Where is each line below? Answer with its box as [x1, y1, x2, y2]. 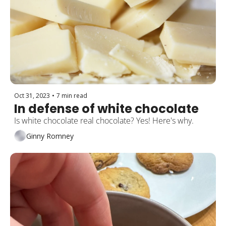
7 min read [56, 91, 87, 100]
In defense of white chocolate [14, 100, 199, 118]
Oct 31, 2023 [14, 91, 50, 100]
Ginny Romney [26, 131, 74, 141]
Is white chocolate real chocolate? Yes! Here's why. [14, 115, 194, 127]
